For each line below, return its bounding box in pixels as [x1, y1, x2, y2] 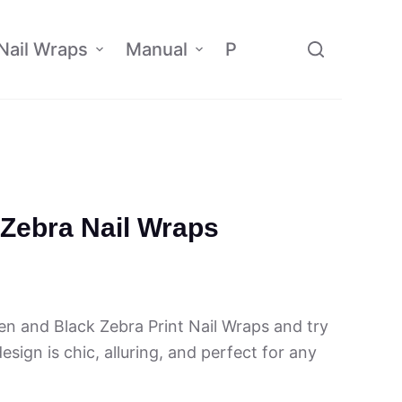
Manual [125, 39, 188, 60]
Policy [224, 39, 276, 60]
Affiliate [313, 39, 380, 60]
